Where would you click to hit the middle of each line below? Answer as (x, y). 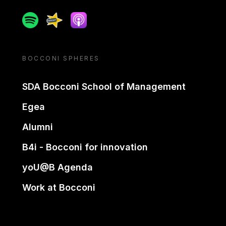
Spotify (36, 18)
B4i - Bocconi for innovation (85, 147)
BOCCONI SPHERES (61, 58)
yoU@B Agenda (58, 167)
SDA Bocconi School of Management (104, 87)
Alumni (38, 127)
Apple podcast (99, 18)
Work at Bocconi (59, 187)
